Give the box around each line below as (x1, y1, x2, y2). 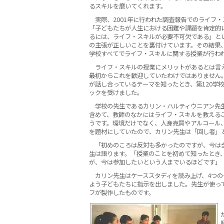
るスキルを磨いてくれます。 (89, 1, 166, 10)
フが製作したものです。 (89, 187, 154, 197)
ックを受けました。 (89, 87, 143, 97)
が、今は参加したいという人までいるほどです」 (89, 157, 221, 166)
